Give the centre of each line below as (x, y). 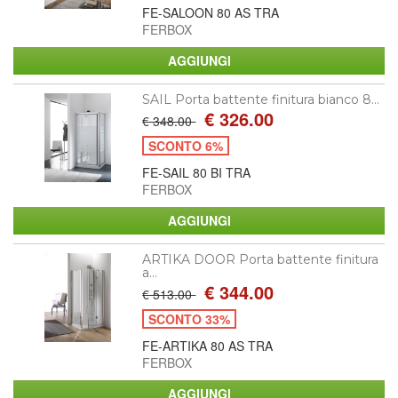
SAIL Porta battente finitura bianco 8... (261, 99)
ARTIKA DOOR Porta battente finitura (261, 259)
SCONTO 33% (190, 318)
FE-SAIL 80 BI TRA (197, 172)
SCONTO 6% (186, 145)
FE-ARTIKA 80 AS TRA (208, 345)
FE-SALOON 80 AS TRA (211, 12)
